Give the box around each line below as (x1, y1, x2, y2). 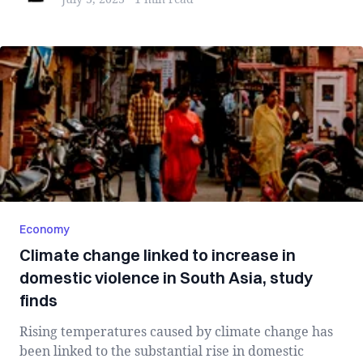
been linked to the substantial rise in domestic (19, 342, 304, 360)
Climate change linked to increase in (19, 245, 296, 265)
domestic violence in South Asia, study (19, 267, 313, 288)
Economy (19, 222, 70, 237)
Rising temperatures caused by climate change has (19, 322, 333, 340)
